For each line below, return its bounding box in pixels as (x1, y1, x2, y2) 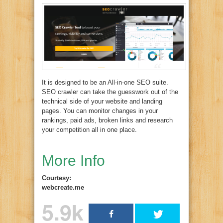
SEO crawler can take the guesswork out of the (42, 88, 178, 96)
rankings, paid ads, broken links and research (42, 116, 173, 124)
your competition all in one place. (42, 126, 137, 134)
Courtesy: (42, 174, 71, 182)
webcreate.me (42, 184, 84, 192)
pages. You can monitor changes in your (42, 107, 158, 115)
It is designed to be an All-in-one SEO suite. (42, 79, 168, 87)
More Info (42, 152, 105, 169)
